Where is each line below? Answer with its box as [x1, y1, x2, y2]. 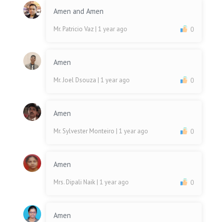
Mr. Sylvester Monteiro [54, 127, 116, 136]
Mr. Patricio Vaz [54, 25, 96, 34]
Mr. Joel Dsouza [54, 76, 98, 85]
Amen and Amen [54, 6, 106, 16]
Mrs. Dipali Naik [54, 178, 97, 187]
